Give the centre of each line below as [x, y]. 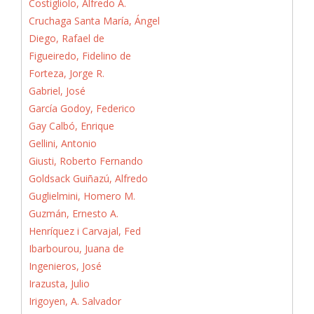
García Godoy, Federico [82, 108]
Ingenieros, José [65, 266]
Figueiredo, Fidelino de [80, 55]
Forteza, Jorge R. [67, 73]
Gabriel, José [57, 90]
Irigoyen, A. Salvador [75, 301]
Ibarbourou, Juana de [76, 248]
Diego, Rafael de [67, 38]
